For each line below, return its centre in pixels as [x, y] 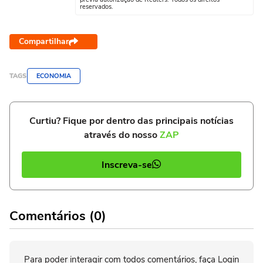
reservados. [97, 7]
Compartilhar [44, 41]
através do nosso [122, 135]
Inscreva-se [127, 165]
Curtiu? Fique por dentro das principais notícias [131, 121]
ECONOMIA [54, 76]
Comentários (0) [58, 216]
